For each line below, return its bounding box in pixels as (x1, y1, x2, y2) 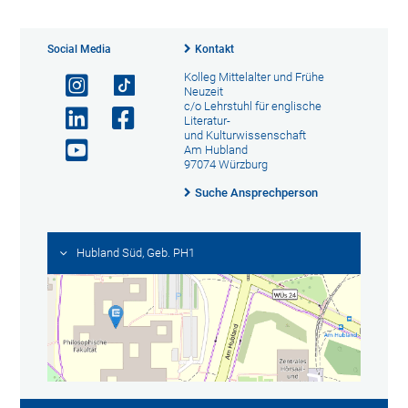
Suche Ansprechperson (194, 186, 318, 200)
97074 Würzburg (183, 158, 268, 172)
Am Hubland (183, 143, 248, 158)
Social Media (47, 43, 112, 56)
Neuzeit (183, 85, 223, 99)
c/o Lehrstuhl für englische (183, 99, 321, 114)
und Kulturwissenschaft (183, 128, 306, 143)
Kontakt (194, 43, 234, 56)
